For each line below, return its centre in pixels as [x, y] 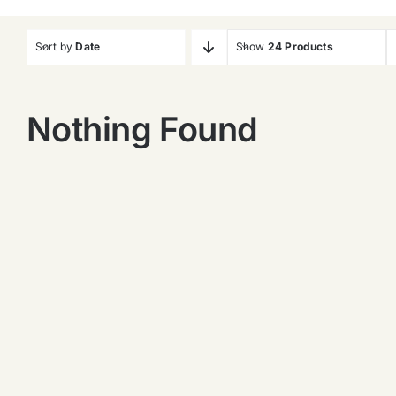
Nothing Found [142, 129]
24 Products [300, 47]
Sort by [55, 47]
